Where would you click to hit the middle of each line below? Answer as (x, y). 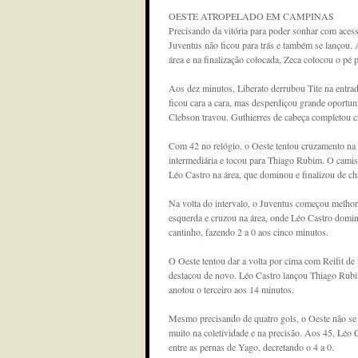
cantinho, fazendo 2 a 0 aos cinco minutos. (249, 232)
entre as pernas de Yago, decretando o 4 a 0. (251, 347)
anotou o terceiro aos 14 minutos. (231, 289)
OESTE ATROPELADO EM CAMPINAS (251, 16)
